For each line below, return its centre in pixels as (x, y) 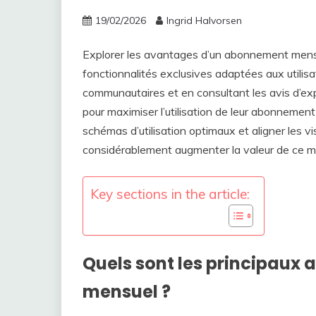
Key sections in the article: (170, 194)
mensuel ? (127, 291)
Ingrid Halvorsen (204, 20)
